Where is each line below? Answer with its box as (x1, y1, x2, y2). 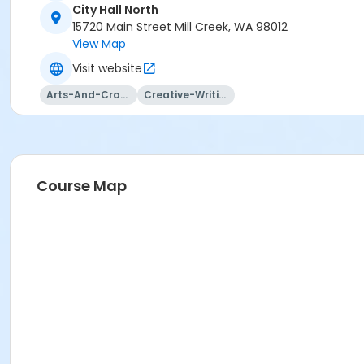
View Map (72, 36, 126, 53)
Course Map (37, 175, 127, 197)
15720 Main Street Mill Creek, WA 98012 (72, 19, 288, 36)
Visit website (72, 59, 142, 76)
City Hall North (72, 2, 158, 19)
